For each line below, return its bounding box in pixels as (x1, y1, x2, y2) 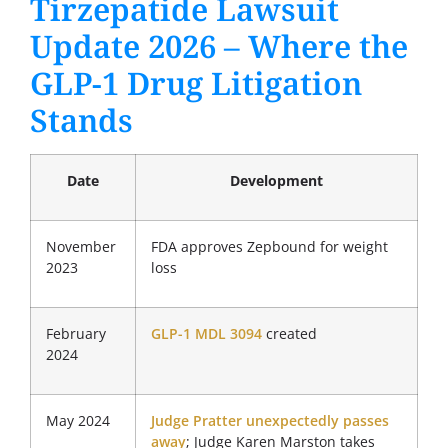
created (262, 323, 317, 343)
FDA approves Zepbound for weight (151, 236, 388, 256)
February (46, 323, 106, 343)
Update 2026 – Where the (30, 24, 408, 67)
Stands (30, 98, 133, 141)
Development (230, 170, 323, 190)
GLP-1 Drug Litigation (30, 61, 362, 104)
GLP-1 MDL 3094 (151, 323, 262, 343)
